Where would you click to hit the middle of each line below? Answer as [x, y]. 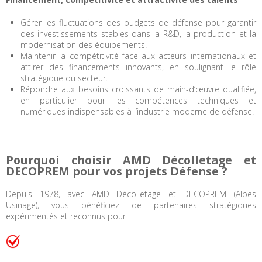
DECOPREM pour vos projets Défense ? [116, 171]
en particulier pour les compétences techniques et [139, 101]
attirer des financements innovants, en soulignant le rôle [139, 67]
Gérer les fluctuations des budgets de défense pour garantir [139, 23]
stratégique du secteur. [64, 78]
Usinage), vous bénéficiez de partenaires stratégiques [131, 205]
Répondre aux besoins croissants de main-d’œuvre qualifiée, [139, 89]
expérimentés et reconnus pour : [68, 216]
